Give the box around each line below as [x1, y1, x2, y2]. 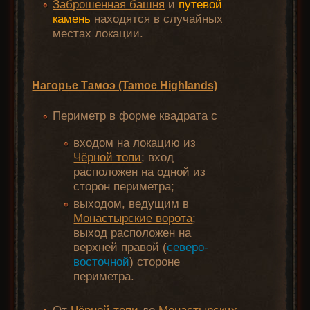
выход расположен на [73, 226, 192, 240]
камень [53, 12, 91, 26]
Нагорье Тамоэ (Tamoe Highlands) [32, 79, 218, 92]
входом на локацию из [73, 136, 197, 150]
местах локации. [53, 27, 144, 41]
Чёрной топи [73, 151, 142, 165]
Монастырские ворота [73, 212, 193, 226]
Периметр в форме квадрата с [53, 109, 218, 123]
